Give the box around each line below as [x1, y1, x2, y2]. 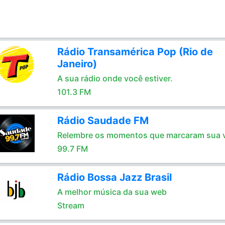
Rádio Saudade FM [57, 115, 149, 127]
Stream [57, 200, 84, 210]
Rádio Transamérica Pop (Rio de [57, 46, 213, 58]
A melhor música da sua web [57, 187, 167, 197]
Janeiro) [57, 58, 97, 70]
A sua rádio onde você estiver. [57, 73, 173, 83]
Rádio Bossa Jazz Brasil [57, 171, 172, 183]
